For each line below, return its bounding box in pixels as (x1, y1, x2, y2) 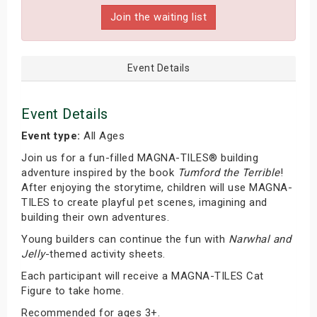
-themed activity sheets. (45, 248, 166, 260)
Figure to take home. (21, 284, 124, 297)
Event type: (21, 129, 81, 142)
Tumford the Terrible (177, 166, 280, 179)
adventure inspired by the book (21, 166, 178, 179)
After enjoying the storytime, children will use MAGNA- (21, 181, 292, 194)
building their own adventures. (21, 211, 169, 224)
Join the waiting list (110, 11, 207, 23)
